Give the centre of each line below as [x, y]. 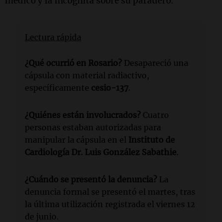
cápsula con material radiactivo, [87, 75]
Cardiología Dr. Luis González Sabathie [101, 152]
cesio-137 [110, 87]
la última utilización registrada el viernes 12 [110, 204]
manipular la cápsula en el [77, 139]
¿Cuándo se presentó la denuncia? [91, 179]
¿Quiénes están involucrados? [83, 115]
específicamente [58, 87]
